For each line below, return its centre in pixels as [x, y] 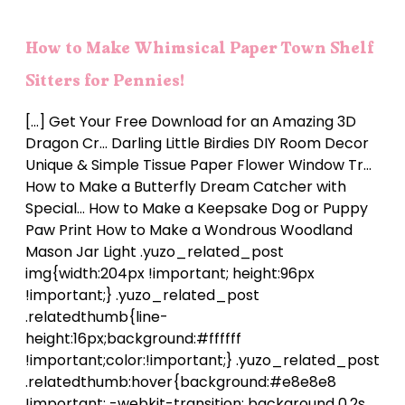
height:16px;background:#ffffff [133, 338]
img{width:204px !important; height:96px [170, 273]
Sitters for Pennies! [105, 80]
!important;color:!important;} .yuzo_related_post [202, 360]
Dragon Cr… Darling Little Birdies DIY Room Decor [197, 143]
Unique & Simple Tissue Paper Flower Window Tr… [198, 165]
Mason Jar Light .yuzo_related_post [155, 251]
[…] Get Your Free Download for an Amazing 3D [191, 121]
